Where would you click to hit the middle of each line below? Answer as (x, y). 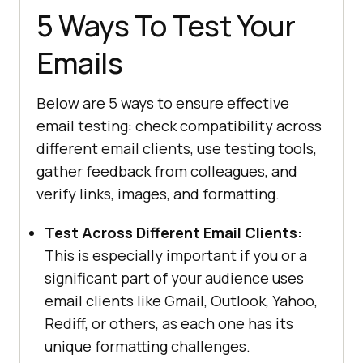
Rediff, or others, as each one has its (169, 323)
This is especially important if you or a (176, 255)
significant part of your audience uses (174, 278)
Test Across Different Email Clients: (173, 232)
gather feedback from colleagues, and (167, 171)
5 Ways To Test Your (166, 25)
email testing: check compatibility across (179, 125)
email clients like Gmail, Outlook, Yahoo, (181, 300)
